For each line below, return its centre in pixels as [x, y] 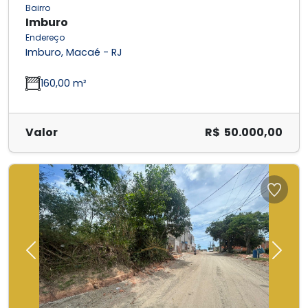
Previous [53, 257]
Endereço [45, 38]
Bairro [38, 8]
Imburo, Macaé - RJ [74, 53]
